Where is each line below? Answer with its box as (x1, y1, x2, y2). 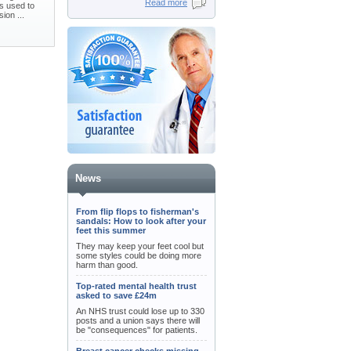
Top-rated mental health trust (76, 281, 197, 291)
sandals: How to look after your (76, 216, 206, 226)
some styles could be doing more (76, 251, 201, 260)
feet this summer (76, 226, 146, 235)
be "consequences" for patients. (76, 325, 197, 335)
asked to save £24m (76, 291, 157, 300)
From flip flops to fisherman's (76, 207, 199, 216)
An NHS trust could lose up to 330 (76, 306, 204, 316)
